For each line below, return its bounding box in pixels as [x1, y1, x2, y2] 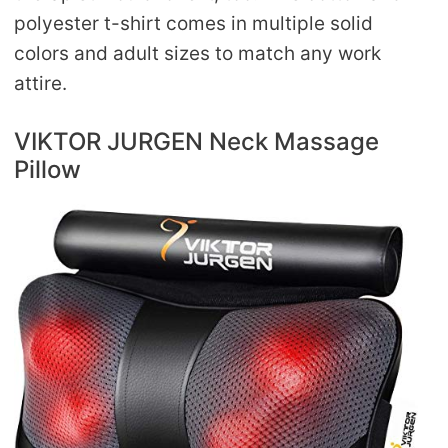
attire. [14, 72, 67, 96]
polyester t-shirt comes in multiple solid [14, 12, 373, 36]
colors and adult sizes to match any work [14, 42, 381, 66]
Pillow [14, 154, 81, 184]
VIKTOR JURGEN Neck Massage [14, 126, 379, 156]
